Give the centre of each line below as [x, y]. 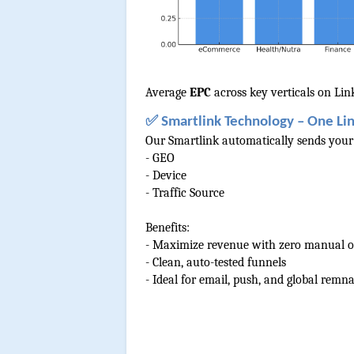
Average [168, 93]
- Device [166, 175]
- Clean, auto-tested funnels [216, 262]
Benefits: [168, 227]
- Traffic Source [185, 192]
